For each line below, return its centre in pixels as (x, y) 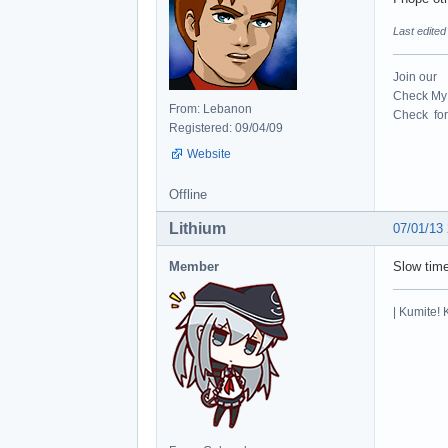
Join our (415, 76)
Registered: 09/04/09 (226, 127)
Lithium (197, 228)
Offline (188, 194)
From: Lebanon (210, 108)
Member (194, 266)
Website (209, 153)
